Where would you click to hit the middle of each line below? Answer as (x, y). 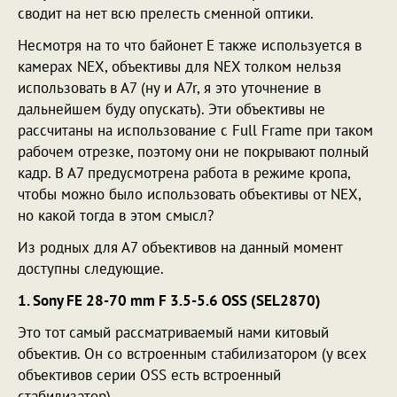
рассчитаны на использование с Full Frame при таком (195, 130)
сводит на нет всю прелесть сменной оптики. (166, 13)
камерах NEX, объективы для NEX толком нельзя (179, 66)
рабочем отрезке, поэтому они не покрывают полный (193, 152)
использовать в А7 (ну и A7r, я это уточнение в (169, 88)
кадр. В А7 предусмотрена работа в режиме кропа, (184, 173)
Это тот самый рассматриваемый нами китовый (173, 332)
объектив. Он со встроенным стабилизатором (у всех (192, 354)
